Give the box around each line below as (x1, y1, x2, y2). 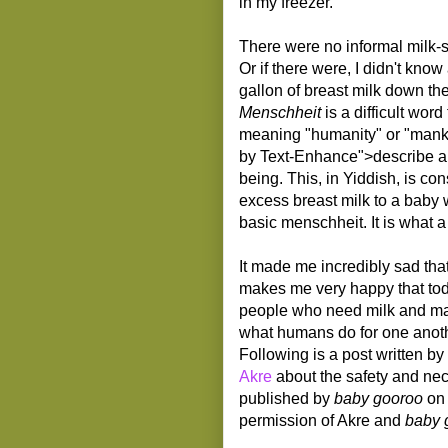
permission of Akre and (239, 411, 405, 429)
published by (239, 389, 334, 407)
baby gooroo (334, 389, 423, 407)
